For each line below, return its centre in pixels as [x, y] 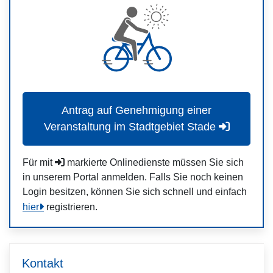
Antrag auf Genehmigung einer [136, 110]
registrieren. [71, 207]
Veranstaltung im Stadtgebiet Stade [129, 127]
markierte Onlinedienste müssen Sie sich [154, 162]
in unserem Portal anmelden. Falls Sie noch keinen [133, 177]
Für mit [39, 162]
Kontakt [43, 263]
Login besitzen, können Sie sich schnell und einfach [135, 192]
